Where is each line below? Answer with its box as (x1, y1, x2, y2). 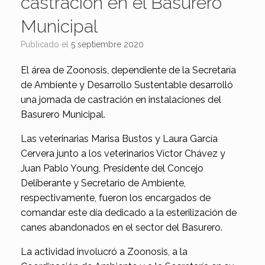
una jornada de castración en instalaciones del (21, 94, 221, 106)
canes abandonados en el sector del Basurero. (21, 222, 222, 234)
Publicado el (25, 40, 71, 50)
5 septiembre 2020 (71, 40, 144, 50)
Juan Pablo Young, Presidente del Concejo (21, 163, 203, 174)
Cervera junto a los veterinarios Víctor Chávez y (21, 148, 225, 160)
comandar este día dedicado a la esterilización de (21, 207, 237, 219)
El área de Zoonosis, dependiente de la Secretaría (21, 64, 236, 76)
